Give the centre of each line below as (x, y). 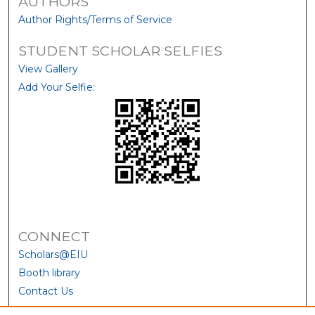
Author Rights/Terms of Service (96, 20)
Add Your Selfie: (57, 88)
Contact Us (46, 291)
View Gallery (49, 69)
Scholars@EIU (53, 255)
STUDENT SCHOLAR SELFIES (121, 51)
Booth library (50, 273)
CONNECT (54, 237)
